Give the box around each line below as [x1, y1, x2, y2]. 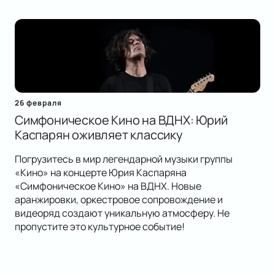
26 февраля [15, 98, 62, 109]
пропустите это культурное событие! [15, 220, 185, 234]
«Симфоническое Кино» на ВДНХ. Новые [15, 179, 201, 193]
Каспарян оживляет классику [15, 126, 183, 144]
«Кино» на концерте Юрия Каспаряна [15, 166, 187, 180]
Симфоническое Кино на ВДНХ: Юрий [15, 112, 228, 129]
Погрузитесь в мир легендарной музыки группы [15, 152, 233, 166]
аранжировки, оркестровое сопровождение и [15, 193, 223, 207]
